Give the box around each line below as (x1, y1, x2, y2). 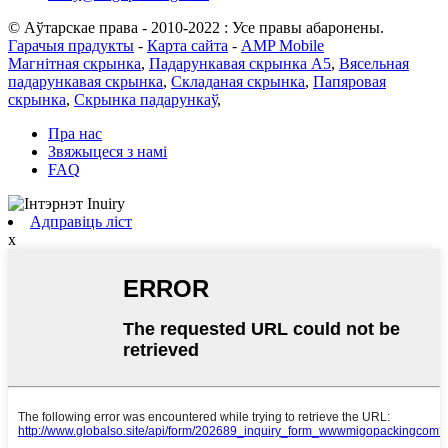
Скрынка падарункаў (74, 90, 217, 108)
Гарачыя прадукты (8, 36, 134, 54)
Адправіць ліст (30, 212, 132, 230)
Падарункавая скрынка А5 (149, 54, 331, 72)
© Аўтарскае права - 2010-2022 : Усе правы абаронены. (8, 18, 384, 36)
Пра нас (48, 124, 102, 142)
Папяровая (313, 72, 386, 90)
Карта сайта (147, 36, 228, 54)
